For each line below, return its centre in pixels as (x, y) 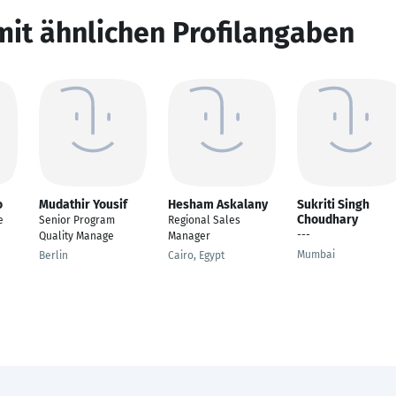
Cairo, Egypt (196, 255)
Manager (189, 236)
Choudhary (327, 220)
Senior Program (77, 220)
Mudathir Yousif (83, 205)
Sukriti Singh (333, 205)
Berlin (53, 255)
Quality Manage (76, 236)
